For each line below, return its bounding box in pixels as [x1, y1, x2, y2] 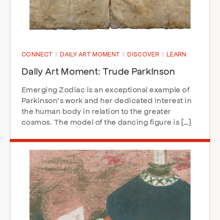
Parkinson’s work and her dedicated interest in [22, 95, 192, 105]
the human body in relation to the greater [22, 106, 171, 115]
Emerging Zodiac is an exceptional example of [22, 84, 190, 94]
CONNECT [22, 50, 55, 58]
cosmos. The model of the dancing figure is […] [22, 117, 192, 126]
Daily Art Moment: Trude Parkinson [22, 65, 175, 77]
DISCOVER [127, 50, 161, 58]
